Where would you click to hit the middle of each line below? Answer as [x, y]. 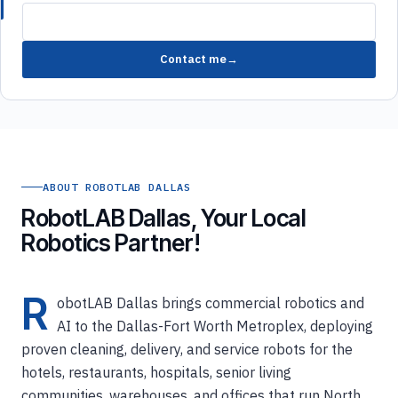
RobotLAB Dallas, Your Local [164, 218]
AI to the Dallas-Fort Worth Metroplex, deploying [215, 326]
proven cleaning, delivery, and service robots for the [187, 349]
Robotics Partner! [111, 243]
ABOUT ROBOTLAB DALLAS [117, 187]
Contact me [193, 60]
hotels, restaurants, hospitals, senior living [156, 372]
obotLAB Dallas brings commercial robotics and [211, 302]
